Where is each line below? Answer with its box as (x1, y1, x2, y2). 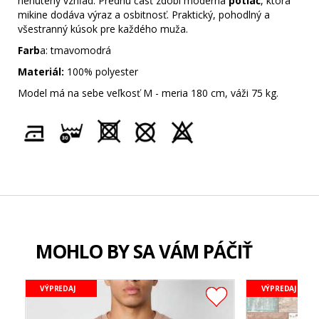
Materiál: (18, 64, 64, 78)
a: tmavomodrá (40, 43, 111, 57)
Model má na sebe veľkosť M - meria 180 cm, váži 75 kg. (18, 85, 278, 100)
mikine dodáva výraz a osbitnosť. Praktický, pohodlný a (18, 7, 270, 21)
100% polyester (64, 64, 138, 78)
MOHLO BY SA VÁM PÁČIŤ (36, 238, 252, 264)
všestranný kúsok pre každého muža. (18, 21, 188, 36)
